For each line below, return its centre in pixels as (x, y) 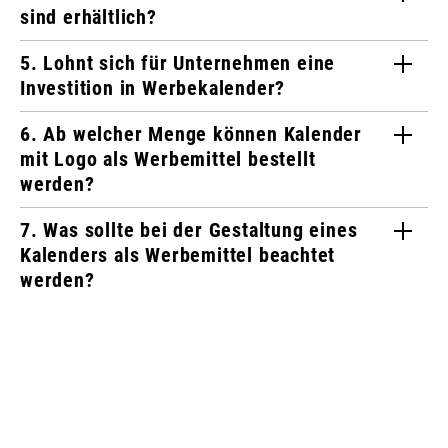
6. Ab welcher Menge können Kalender (191, 134)
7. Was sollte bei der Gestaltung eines (189, 230)
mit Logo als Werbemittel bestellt (168, 159)
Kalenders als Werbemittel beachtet (178, 255)
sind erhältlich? (88, 17)
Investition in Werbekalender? (153, 88)
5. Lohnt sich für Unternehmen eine (178, 63)
